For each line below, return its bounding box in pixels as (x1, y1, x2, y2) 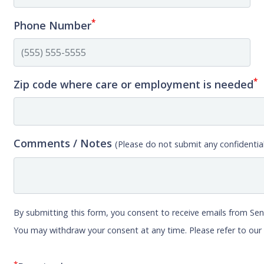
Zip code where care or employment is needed (14, 77, 254, 91)
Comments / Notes (14, 136, 115, 150)
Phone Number (14, 18, 92, 32)
